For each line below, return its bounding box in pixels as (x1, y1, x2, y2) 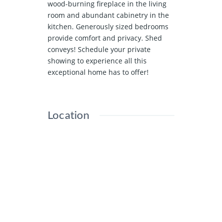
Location (48, 110, 90, 121)
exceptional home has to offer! (48, 67, 149, 77)
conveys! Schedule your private (48, 44, 151, 54)
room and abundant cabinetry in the (48, 10, 169, 20)
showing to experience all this (48, 55, 147, 65)
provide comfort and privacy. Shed (48, 33, 162, 43)
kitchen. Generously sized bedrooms (48, 21, 168, 31)
